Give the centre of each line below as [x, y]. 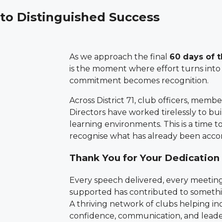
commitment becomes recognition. [139, 80]
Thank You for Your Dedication [144, 158]
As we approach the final [119, 56]
